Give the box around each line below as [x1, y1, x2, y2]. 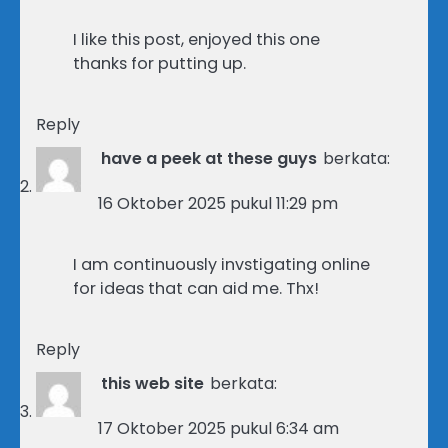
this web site [101, 371, 204, 395]
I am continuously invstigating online [73, 252, 370, 276]
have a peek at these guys [101, 146, 317, 170]
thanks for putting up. [73, 51, 246, 75]
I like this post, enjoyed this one [73, 27, 320, 51]
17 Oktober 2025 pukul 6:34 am [98, 416, 339, 440]
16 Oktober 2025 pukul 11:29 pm [98, 191, 338, 215]
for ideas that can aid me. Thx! [73, 276, 319, 300]
